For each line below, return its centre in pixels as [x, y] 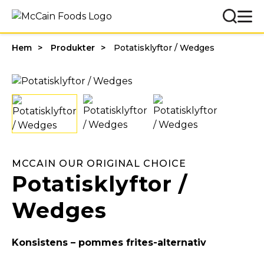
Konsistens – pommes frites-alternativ [109, 242]
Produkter [73, 48]
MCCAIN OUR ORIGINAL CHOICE [99, 163]
